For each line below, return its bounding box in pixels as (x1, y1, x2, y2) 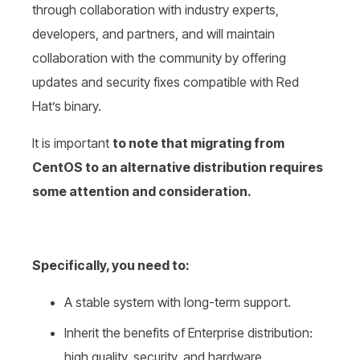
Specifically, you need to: (32, 257, 190, 274)
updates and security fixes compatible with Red (32, 74, 299, 91)
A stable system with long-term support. (64, 294, 291, 311)
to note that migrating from (112, 135, 284, 152)
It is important (32, 135, 112, 152)
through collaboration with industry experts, (32, 2, 279, 18)
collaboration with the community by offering (32, 50, 286, 67)
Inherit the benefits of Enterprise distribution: (64, 325, 313, 342)
